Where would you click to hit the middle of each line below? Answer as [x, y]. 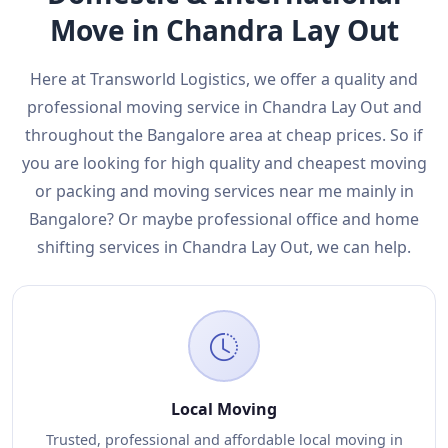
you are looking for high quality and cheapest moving [224, 163]
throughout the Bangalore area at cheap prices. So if [224, 135]
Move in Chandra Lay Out [224, 30]
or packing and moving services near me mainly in [224, 191]
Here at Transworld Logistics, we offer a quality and [224, 79]
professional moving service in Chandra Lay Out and [224, 107]
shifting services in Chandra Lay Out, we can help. [224, 247]
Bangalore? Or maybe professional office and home [224, 219]
